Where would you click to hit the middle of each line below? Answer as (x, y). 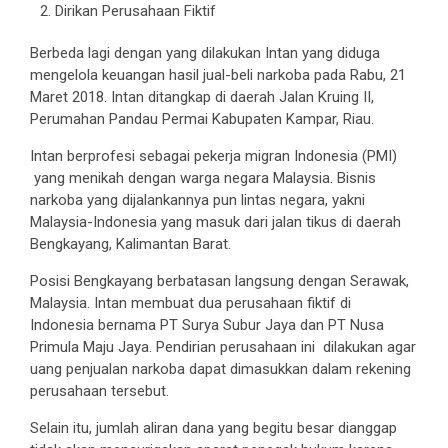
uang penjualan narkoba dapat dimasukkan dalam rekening (220, 368)
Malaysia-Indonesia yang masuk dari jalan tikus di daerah (215, 221)
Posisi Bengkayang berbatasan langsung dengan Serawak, (219, 280)
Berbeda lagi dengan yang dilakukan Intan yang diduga (205, 52)
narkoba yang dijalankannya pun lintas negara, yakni (197, 199)
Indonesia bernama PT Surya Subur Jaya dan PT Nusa (207, 324)
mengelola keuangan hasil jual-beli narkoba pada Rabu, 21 (218, 74)
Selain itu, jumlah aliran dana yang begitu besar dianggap (213, 427)
